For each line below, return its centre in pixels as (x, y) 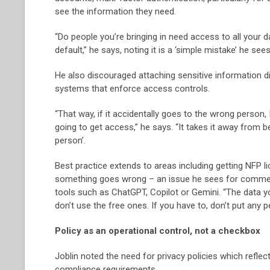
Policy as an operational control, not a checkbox (158, 231)
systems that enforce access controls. (133, 89)
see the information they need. (116, 11)
